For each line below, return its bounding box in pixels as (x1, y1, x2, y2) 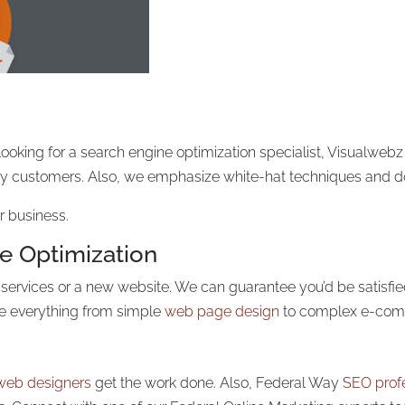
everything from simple (10, 303, 165, 321)
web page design (165, 303, 280, 321)
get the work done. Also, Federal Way (91, 374, 344, 392)
